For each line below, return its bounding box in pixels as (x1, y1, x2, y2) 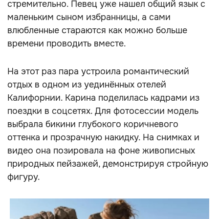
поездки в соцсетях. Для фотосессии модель (7, 106, 198, 116)
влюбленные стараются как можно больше (7, 25, 187, 36)
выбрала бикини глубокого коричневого (7, 119, 178, 130)
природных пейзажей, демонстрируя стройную (7, 158, 208, 169)
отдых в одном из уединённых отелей (7, 79, 166, 90)
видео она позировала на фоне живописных (7, 145, 195, 156)
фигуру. (7, 172, 40, 182)
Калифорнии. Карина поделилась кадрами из (7, 92, 199, 103)
